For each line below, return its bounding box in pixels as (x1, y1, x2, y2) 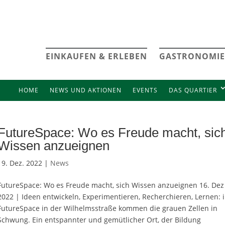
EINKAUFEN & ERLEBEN (45, 51, 147, 62)
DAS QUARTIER (168, 86, 217, 94)
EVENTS (132, 86, 158, 94)
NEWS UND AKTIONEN (49, 86, 122, 94)
